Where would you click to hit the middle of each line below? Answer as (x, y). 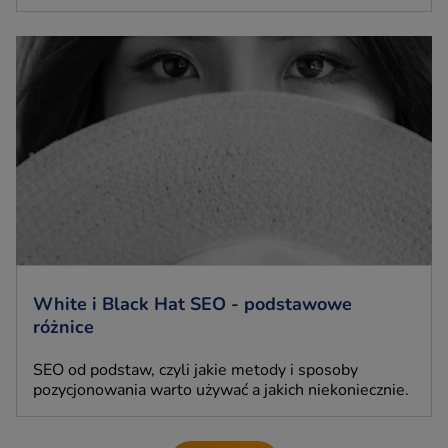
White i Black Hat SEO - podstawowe (192, 304)
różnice (63, 327)
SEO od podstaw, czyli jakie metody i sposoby (195, 370)
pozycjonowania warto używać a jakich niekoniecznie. (221, 390)
